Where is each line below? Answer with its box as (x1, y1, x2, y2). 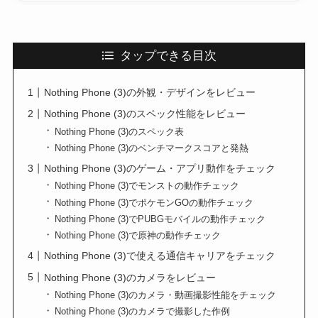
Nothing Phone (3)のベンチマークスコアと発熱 (54, 142, 248, 153)
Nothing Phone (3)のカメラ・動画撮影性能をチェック (54, 289, 276, 300)
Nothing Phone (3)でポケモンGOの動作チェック (54, 197, 253, 208)
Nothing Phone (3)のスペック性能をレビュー (44, 108, 246, 120)
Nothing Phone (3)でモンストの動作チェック (54, 180, 239, 192)
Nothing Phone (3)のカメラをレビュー (44, 271, 216, 283)
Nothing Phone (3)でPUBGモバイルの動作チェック (54, 213, 265, 224)
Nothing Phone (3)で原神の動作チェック (54, 230, 221, 241)
